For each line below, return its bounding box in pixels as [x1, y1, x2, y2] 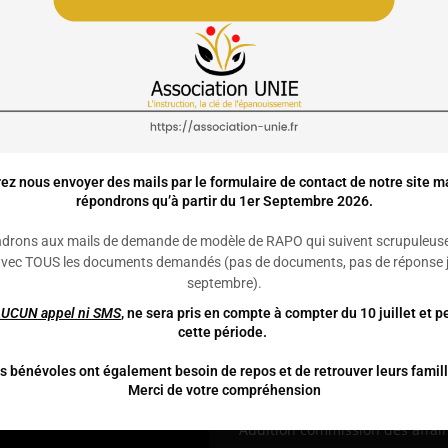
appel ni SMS [38, 304, 121, 321]
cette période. [178, 323, 270, 340]
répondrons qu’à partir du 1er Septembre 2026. [75, 192, 373, 209]
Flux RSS [275, 379, 333, 397]
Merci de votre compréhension [127, 381, 321, 398]
